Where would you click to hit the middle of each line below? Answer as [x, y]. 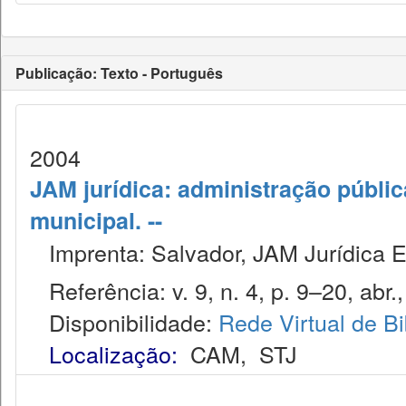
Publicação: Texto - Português [119, 73]
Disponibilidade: [124, 322]
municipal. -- [96, 220]
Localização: [113, 353]
